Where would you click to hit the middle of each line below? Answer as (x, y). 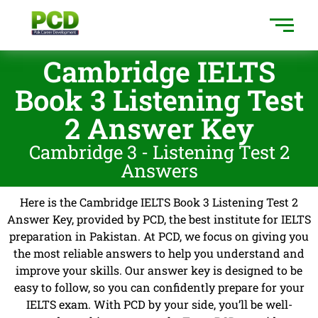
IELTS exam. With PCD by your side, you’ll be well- (159, 304)
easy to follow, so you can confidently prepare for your (159, 287)
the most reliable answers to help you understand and (159, 253)
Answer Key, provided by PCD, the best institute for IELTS (159, 219)
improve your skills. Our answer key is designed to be (159, 270)
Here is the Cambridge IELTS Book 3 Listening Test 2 (159, 202)
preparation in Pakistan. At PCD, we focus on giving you (159, 236)
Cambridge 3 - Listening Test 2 (159, 152)
